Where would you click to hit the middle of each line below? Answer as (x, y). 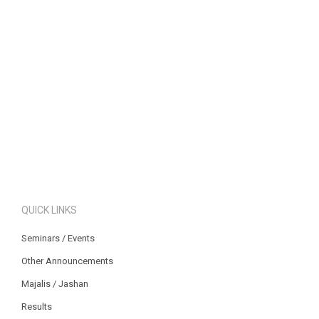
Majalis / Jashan (54, 283)
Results (36, 306)
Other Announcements (67, 261)
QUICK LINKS (49, 210)
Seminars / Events (58, 238)
